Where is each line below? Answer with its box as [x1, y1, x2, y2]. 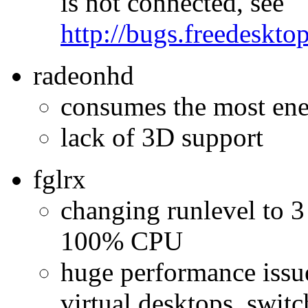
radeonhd [33, 60, 134, 90]
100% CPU [60, 225, 183, 256]
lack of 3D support [60, 122, 263, 152]
